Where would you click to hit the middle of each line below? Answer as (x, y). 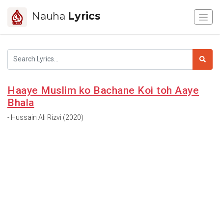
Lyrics (84, 16)
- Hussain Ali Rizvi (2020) (45, 117)
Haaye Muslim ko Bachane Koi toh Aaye (103, 90)
